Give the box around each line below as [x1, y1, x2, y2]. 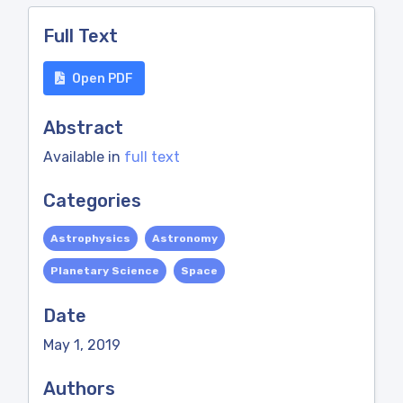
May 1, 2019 [43, 336, 121, 354]
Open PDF [72, 70, 133, 86]
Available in [43, 148, 124, 166]
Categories [43, 190, 141, 211]
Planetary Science [50, 264, 159, 277]
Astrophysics [50, 232, 130, 245]
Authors [43, 378, 115, 399]
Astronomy [152, 232, 218, 245]
